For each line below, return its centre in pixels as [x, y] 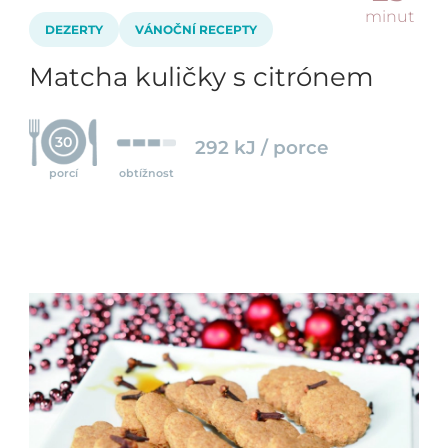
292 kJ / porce [262, 147]
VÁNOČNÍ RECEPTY [196, 29]
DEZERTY [74, 29]
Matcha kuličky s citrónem [201, 76]
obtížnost [146, 172]
